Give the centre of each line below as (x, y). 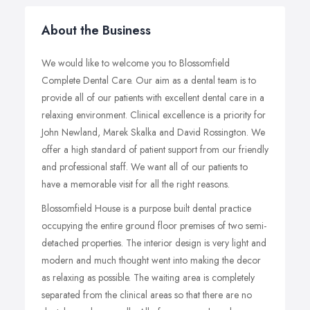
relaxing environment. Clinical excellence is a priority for (154, 115)
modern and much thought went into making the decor (151, 260)
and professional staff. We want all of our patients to (145, 167)
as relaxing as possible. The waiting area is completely (148, 277)
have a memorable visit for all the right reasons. (136, 184)
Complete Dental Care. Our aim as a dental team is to (149, 80)
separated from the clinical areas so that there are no (147, 295)
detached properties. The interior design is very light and (154, 243)
